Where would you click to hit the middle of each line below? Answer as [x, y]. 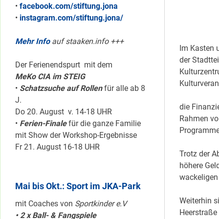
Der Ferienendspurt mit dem [64, 65]
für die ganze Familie [104, 123]
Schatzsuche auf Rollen [61, 88]
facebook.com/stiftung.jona [69, 6]
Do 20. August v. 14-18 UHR [65, 111]
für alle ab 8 [124, 88]
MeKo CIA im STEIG [50, 76]
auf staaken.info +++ [87, 41]
